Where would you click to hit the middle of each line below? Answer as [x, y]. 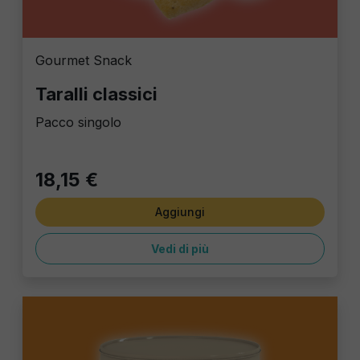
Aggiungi [180, 212]
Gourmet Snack [84, 60]
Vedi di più [180, 249]
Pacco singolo [78, 122]
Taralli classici [96, 94]
